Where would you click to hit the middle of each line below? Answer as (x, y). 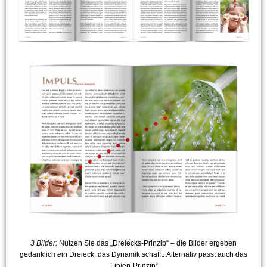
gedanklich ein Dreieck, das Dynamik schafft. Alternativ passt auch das (133, 254)
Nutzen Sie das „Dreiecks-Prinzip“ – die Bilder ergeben (147, 243)
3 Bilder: (44, 243)
